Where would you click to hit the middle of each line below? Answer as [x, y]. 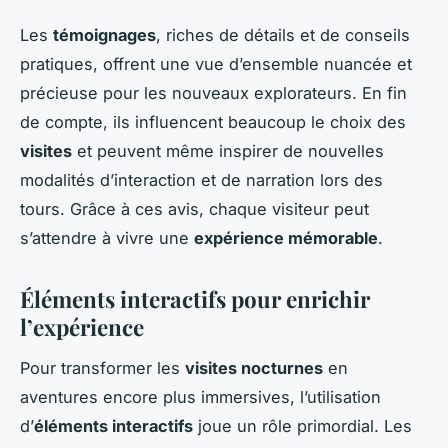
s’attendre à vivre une [107, 237]
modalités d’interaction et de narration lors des [201, 179]
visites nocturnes [254, 367]
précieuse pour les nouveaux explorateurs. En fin [213, 92]
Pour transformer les [102, 367]
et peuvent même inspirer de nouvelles [228, 150]
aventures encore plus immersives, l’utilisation [200, 396]
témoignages [104, 34]
